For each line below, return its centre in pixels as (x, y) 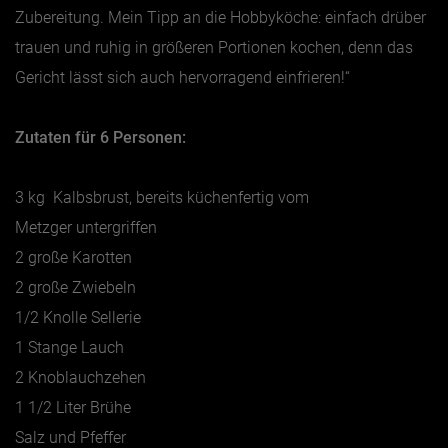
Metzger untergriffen (86, 227)
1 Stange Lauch (69, 347)
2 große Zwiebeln (75, 287)
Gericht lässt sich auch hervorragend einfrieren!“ (182, 77)
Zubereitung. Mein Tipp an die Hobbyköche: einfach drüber (220, 17)
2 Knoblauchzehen (80, 377)
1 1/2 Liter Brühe (73, 407)
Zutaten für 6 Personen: (100, 137)
